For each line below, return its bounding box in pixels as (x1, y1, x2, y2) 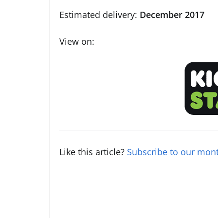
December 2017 (137, 9, 204, 21)
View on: (59, 36, 94, 48)
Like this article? (59, 146, 127, 158)
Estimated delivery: (59, 9, 137, 21)
